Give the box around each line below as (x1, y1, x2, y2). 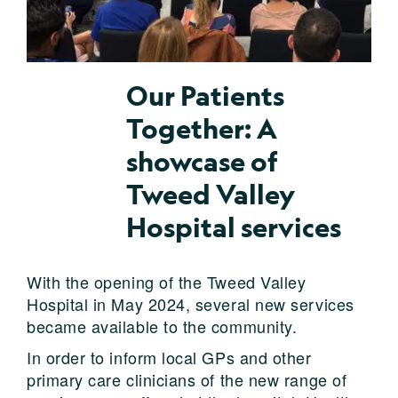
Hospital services (126, 210, 341, 244)
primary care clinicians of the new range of (27, 367, 347, 391)
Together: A (126, 111, 277, 146)
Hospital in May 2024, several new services (27, 291, 354, 315)
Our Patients (126, 78, 284, 113)
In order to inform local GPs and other (27, 345, 312, 369)
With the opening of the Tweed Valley (27, 269, 306, 293)
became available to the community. (27, 314, 298, 338)
